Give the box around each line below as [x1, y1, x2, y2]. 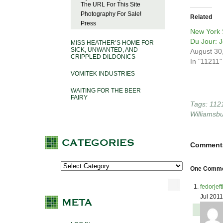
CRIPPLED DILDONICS [71, 53, 135, 61]
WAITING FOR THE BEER [71, 87, 141, 95]
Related [190, 13, 212, 21]
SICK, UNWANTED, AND [71, 46, 138, 54]
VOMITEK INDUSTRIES [71, 70, 135, 78]
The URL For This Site [81, 1, 140, 8]
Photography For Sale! [81, 10, 141, 18]
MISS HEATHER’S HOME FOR [71, 39, 154, 47]
